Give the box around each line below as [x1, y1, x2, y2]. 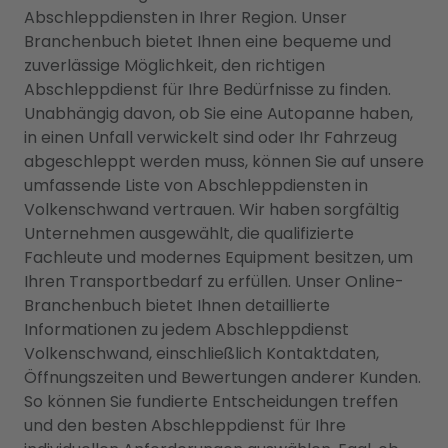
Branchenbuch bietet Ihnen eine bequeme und [24, 30, 391, 53]
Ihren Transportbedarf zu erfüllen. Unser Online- [24, 270, 404, 293]
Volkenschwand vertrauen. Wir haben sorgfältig [24, 198, 399, 221]
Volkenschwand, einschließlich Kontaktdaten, [24, 342, 379, 365]
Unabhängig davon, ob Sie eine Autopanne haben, [24, 102, 413, 125]
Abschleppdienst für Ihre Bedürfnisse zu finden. [24, 78, 391, 101]
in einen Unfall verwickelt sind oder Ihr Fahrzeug [24, 126, 397, 149]
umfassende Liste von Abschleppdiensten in [24, 174, 368, 197]
